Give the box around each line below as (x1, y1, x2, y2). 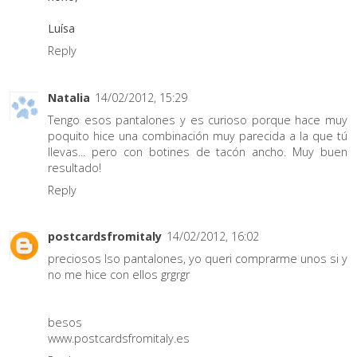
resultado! (48, 159, 101, 175)
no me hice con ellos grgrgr (48, 267, 190, 282)
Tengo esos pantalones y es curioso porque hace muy (48, 112, 347, 127)
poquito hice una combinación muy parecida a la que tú (48, 127, 347, 143)
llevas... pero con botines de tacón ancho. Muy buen (48, 143, 347, 159)
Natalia (48, 89, 90, 105)
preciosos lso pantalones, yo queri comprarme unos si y (48, 251, 347, 266)
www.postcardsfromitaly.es (48, 331, 190, 346)
